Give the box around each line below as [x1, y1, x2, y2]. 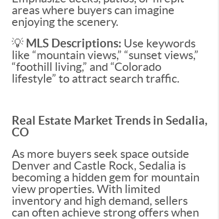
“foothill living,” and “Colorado [12, 60, 161, 73]
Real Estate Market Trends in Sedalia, [12, 114, 207, 127]
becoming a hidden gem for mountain [12, 171, 199, 184]
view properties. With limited [12, 182, 160, 196]
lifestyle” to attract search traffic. [12, 72, 179, 85]
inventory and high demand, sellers [12, 194, 188, 207]
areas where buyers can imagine [12, 3, 175, 17]
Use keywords [124, 37, 196, 50]
